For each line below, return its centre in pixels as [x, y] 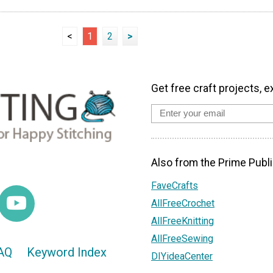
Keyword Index [66, 253]
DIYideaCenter [182, 257]
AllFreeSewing [182, 239]
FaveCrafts [175, 186]
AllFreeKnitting [183, 221]
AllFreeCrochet [183, 204]
